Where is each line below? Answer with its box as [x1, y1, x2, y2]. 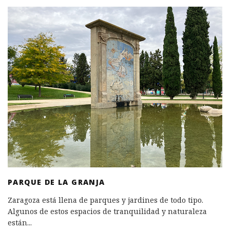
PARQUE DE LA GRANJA [8, 177, 105, 187]
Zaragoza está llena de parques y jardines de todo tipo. [8, 195, 203, 205]
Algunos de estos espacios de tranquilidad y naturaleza [8, 206, 207, 217]
